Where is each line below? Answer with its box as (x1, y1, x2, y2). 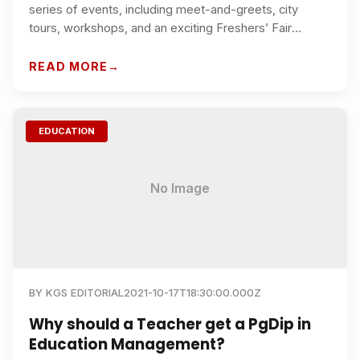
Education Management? (29, 334, 225, 354)
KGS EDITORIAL (46, 286, 124, 299)
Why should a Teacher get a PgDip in (29, 314, 311, 334)
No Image (150, 179, 210, 196)
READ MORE (29, 59, 108, 73)
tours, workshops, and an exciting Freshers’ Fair (29, 21, 292, 35)
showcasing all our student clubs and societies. (29, 39, 286, 54)
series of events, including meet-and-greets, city (29, 2, 298, 17)
